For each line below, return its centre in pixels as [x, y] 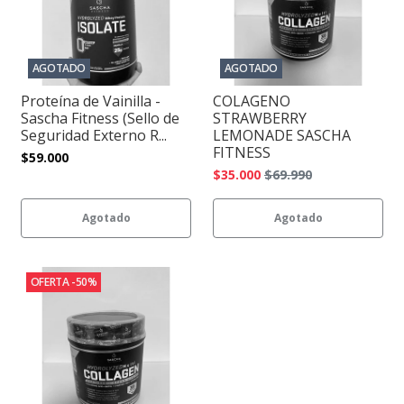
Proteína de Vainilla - [91, 101]
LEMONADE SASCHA [282, 135]
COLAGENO [252, 101]
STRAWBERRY [260, 118]
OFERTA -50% [64, 281]
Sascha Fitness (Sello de [100, 118]
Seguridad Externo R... [94, 135]
